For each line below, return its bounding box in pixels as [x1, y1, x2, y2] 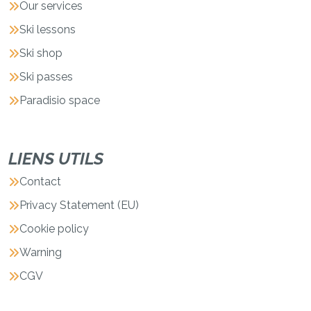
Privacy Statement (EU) [19, 198, 139, 212]
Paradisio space [19, 93, 100, 107]
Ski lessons [19, 22, 76, 36]
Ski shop [19, 46, 62, 60]
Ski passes [19, 69, 73, 83]
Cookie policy [19, 221, 89, 235]
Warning [19, 245, 62, 259]
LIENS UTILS [8, 148, 103, 169]
